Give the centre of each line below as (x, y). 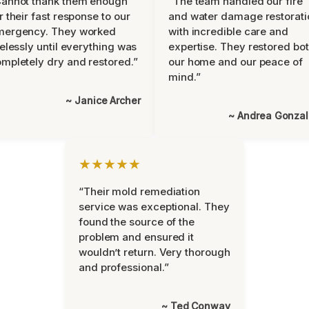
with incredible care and (228, 31)
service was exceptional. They (154, 207)
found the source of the (137, 222)
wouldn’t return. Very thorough (154, 252)
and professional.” (124, 267)
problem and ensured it (137, 237)
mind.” (185, 77)
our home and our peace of (236, 62)
